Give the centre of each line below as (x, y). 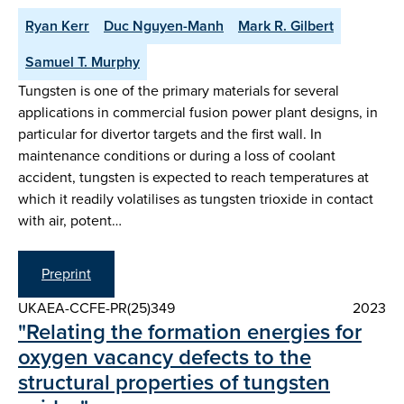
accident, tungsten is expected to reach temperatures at (193, 177)
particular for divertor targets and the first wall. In (170, 133)
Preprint (66, 273)
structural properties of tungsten (174, 382)
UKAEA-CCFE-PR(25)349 (96, 308)
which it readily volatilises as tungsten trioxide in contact (196, 198)
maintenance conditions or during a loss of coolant (177, 155)
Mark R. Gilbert (286, 25)
